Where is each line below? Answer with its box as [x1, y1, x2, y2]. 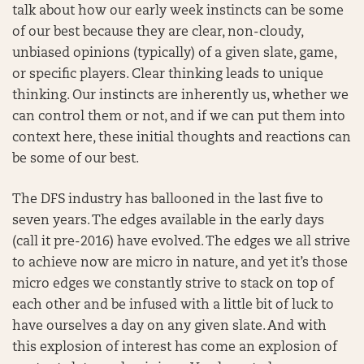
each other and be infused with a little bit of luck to [12, 299, 334, 312]
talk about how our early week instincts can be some [12, 5, 344, 18]
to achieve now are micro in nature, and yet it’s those [12, 257, 348, 270]
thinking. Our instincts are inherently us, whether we [12, 89, 349, 102]
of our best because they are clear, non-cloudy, [12, 26, 303, 39]
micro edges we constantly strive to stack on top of [12, 278, 334, 291]
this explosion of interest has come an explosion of [12, 341, 337, 354]
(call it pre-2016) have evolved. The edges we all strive [12, 236, 350, 249]
